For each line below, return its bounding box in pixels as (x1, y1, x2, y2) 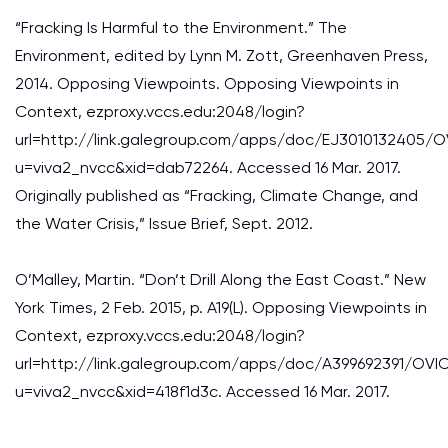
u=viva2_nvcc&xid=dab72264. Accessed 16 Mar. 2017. (15, 158, 401, 177)
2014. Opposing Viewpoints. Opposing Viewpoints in (15, 74, 399, 93)
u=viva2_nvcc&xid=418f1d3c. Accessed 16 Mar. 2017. (15, 382, 390, 401)
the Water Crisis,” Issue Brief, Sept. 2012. (15, 214, 313, 233)
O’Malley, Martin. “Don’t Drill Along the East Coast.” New (15, 270, 426, 289)
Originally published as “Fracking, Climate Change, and (15, 186, 418, 205)
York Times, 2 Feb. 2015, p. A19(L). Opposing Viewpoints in (15, 298, 427, 317)
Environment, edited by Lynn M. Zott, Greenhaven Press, (15, 46, 428, 65)
